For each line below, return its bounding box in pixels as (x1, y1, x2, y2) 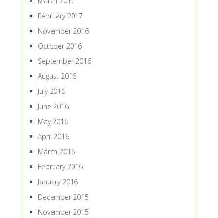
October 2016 (37, 41, 82, 51)
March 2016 (37, 147, 75, 156)
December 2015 (37, 192, 89, 201)
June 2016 (37, 102, 69, 111)
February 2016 (37, 162, 83, 171)
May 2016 (37, 117, 68, 126)
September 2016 (37, 56, 91, 66)
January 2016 (37, 177, 78, 186)
